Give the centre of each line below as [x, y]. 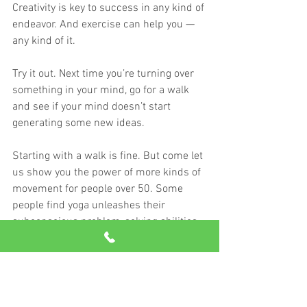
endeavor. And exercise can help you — [105, 25]
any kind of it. [44, 41]
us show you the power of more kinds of [108, 173]
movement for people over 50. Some [99, 189]
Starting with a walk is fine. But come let [109, 157]
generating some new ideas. [78, 124]
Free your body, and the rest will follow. [104, 288]
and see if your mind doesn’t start [93, 107]
